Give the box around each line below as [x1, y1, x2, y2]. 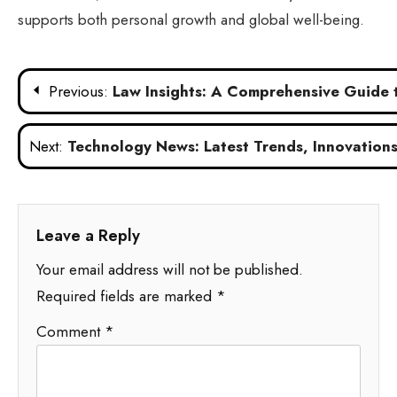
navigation [17, 99, 147, 138]
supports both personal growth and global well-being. [18, 9, 364, 31]
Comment [36, 321, 105, 343]
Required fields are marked [36, 285, 216, 307]
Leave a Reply [36, 224, 140, 248]
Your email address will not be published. [36, 259, 303, 281]
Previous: [49, 81, 108, 103]
